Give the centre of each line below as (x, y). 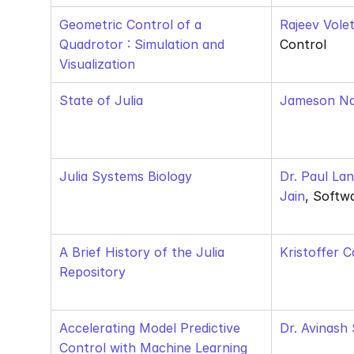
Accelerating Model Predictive (150, 328)
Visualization (97, 64)
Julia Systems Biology (126, 176)
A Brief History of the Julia (142, 252)
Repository (92, 272)
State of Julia (101, 100)
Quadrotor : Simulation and (142, 44)
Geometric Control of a (130, 24)
